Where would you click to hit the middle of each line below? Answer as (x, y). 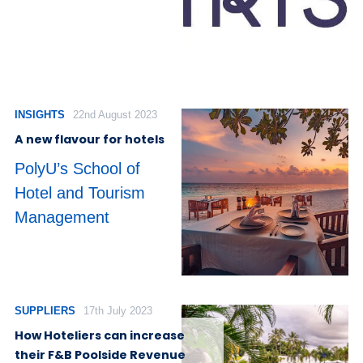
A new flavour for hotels (90, 139)
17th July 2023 (117, 311)
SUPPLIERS (45, 311)
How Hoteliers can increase (100, 335)
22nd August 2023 (115, 115)
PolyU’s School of (77, 169)
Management (62, 218)
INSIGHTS (40, 115)
